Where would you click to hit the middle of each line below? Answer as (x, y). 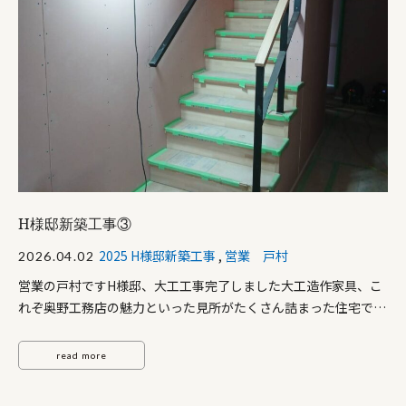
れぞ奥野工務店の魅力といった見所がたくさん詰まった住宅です (202, 308)
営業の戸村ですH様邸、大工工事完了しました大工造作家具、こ (200, 286)
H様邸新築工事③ (75, 224)
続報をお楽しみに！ (75, 329)
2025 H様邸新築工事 (157, 256)
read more (82, 355)
